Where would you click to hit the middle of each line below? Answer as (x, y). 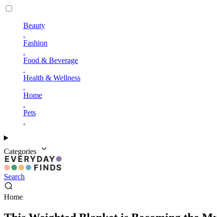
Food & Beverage (51, 60)
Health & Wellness (52, 78)
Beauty (34, 25)
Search (14, 177)
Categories (21, 151)
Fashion (35, 43)
